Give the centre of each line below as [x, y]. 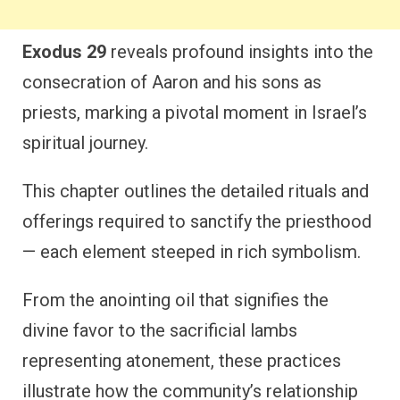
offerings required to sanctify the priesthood [197, 221]
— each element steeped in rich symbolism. [192, 251]
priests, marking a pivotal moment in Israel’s [195, 112]
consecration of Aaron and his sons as [172, 82]
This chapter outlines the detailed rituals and [196, 191]
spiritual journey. [85, 142]
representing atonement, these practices [182, 360]
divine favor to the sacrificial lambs [160, 330]
